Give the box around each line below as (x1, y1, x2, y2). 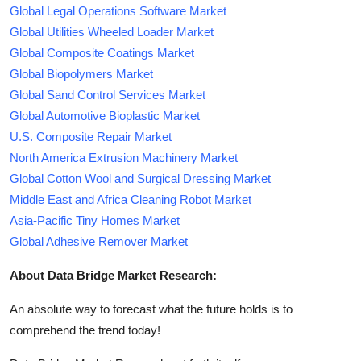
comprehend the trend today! (10, 322, 160, 337)
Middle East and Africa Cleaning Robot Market (10, 192, 251, 206)
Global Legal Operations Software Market (10, 3, 226, 18)
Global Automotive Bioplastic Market (10, 108, 200, 122)
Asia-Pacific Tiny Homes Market (10, 213, 180, 227)
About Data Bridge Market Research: (10, 268, 217, 282)
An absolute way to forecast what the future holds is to (10, 301, 293, 316)
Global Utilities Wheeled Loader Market (10, 24, 214, 39)
